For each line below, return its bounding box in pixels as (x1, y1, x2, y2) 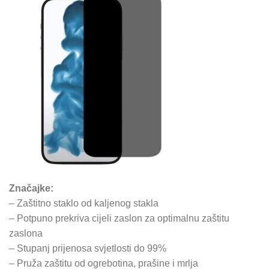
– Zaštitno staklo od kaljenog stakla (9, 198, 159, 209)
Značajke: (9, 183, 53, 194)
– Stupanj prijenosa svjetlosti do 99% (9, 243, 166, 254)
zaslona (9, 228, 43, 239)
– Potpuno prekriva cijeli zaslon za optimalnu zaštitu (9, 213, 229, 224)
